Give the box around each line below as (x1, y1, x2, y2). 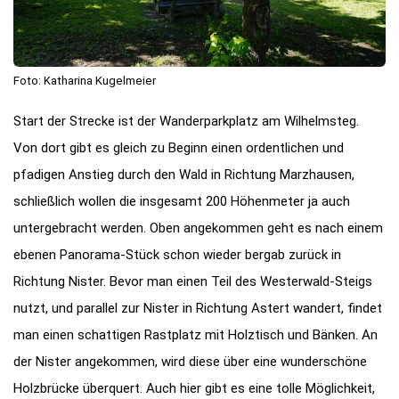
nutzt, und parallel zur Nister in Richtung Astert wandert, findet (13, 299, 382, 316)
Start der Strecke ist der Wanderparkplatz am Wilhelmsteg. (13, 112, 359, 129)
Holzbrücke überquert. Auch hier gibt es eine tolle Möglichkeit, (13, 379, 375, 396)
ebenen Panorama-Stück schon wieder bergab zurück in (13, 246, 341, 263)
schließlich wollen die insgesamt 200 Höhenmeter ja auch (13, 192, 350, 209)
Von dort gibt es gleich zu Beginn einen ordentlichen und (13, 139, 344, 156)
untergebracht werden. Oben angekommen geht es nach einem (13, 219, 383, 236)
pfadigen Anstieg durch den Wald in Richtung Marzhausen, (13, 166, 354, 183)
